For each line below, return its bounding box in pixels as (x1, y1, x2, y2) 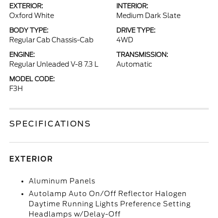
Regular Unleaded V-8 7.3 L (9, 60, 99, 68)
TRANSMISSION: (116, 51, 168, 58)
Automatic (116, 60, 152, 68)
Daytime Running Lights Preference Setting (29, 200, 191, 208)
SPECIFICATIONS (9, 119, 91, 128)
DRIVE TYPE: (116, 27, 155, 34)
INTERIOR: (116, 2, 148, 10)
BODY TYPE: (9, 27, 49, 34)
